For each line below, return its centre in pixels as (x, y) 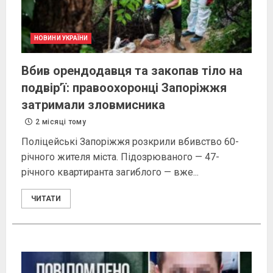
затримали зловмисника (93, 105)
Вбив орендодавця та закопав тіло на (132, 71)
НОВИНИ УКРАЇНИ (61, 38)
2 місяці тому (60, 122)
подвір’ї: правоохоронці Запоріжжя (124, 88)
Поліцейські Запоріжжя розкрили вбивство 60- (130, 142)
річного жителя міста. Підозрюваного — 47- (120, 157)
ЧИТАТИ (46, 199)
